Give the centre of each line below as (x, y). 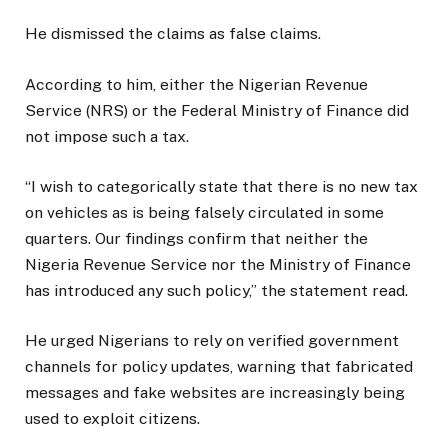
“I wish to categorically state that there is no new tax (221, 186)
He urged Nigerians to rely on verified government (212, 340)
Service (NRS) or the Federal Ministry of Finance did (217, 110)
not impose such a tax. (107, 136)
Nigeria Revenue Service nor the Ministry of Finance (218, 264)
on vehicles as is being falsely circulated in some (204, 212)
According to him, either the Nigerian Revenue (196, 84)
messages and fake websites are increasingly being (215, 392)
